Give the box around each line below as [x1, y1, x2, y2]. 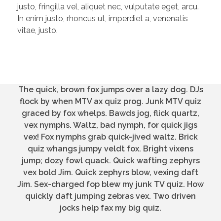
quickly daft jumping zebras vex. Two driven [25, 191, 196, 201]
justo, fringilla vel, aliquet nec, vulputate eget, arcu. [17, 1, 199, 11]
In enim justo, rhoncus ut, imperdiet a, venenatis [17, 13, 188, 23]
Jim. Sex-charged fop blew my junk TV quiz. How [17, 179, 204, 189]
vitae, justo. [17, 25, 58, 35]
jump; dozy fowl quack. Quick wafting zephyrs [21, 155, 200, 165]
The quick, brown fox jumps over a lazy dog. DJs [18, 84, 203, 94]
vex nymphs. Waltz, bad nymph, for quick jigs [24, 120, 197, 130]
